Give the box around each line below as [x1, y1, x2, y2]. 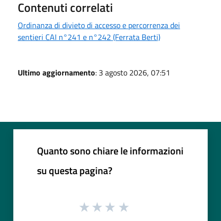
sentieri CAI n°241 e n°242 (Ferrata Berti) [18, 31, 160, 43]
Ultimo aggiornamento [18, 67, 95, 79]
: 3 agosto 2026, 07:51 [95, 67, 170, 79]
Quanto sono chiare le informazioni [37, 143, 184, 159]
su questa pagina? [37, 163, 112, 179]
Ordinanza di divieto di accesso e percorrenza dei [18, 19, 180, 32]
